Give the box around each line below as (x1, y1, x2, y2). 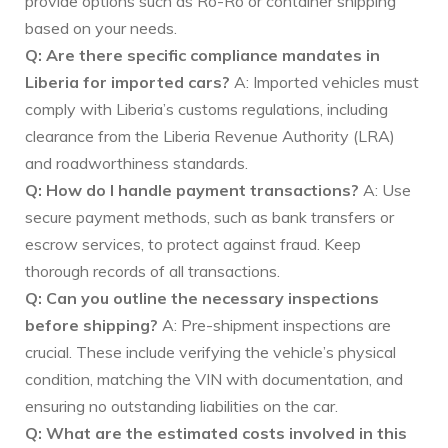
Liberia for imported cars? (25, 72, 230, 93)
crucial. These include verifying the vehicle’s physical (25, 342, 396, 363)
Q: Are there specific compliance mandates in (25, 45, 380, 66)
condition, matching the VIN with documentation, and (25, 369, 403, 390)
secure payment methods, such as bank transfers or (25, 207, 394, 228)
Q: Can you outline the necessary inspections (25, 288, 379, 309)
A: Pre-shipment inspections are (158, 315, 391, 336)
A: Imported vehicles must (230, 72, 419, 93)
